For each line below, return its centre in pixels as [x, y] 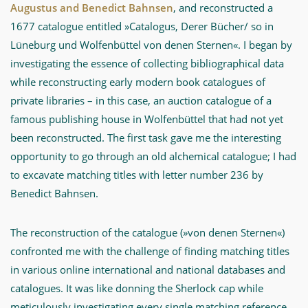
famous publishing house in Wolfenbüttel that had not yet [147, 119]
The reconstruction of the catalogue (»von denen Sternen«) [147, 232]
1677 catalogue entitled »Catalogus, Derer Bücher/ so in [142, 26]
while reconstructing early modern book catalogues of [138, 82]
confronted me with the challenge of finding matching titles [150, 251]
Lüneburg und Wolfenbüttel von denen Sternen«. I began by [151, 45]
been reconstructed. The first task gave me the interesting [146, 137]
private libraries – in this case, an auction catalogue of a [141, 100]
